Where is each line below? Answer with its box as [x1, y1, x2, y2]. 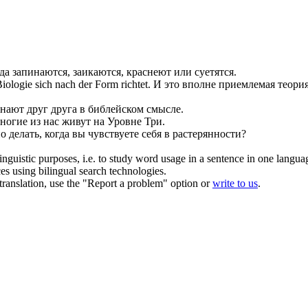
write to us [212, 177, 258, 189]
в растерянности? [162, 127, 246, 140]
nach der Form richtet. [52, 78, 151, 90]
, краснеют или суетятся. [121, 65, 236, 78]
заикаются [73, 65, 121, 78]
